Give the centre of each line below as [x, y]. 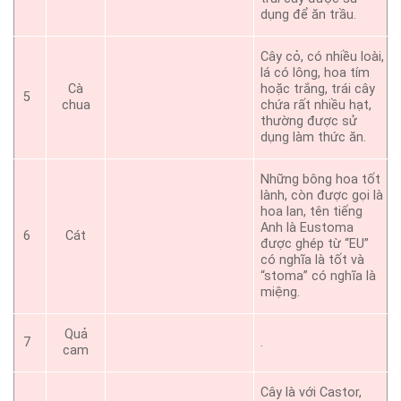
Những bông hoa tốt [321, 180]
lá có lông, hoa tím [316, 73]
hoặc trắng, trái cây [318, 90]
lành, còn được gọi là [322, 196]
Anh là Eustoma [307, 228]
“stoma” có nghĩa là [319, 277]
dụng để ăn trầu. [309, 15]
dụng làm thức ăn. [314, 138]
